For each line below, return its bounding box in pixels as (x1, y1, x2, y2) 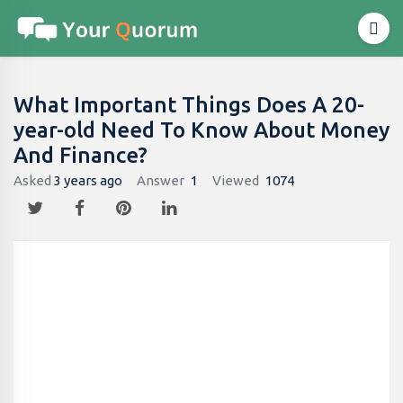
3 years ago (54, 173, 122, 188)
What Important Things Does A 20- (13, 93, 364, 117)
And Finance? (13, 143, 148, 167)
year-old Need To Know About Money (13, 118, 390, 142)
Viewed (212, 173, 259, 188)
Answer (137, 173, 184, 188)
